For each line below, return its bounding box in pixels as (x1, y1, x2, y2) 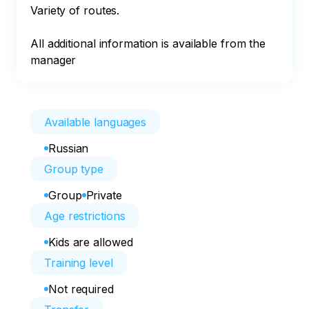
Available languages (44, 115, 147, 129)
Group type (44, 162, 103, 176)
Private (86, 188, 122, 202)
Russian (48, 141, 89, 155)
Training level (44, 256, 113, 270)
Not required (48, 282, 114, 296)
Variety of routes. (30, 3, 120, 17)
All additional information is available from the (30, 37, 270, 50)
